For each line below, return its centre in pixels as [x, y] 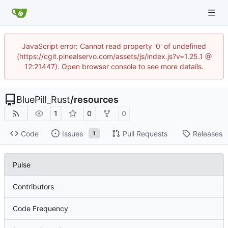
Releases [207, 133]
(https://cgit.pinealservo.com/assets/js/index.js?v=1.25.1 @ [114, 56]
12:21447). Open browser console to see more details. [114, 66]
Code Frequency [40, 209]
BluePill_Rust [43, 99]
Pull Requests [145, 133]
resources [96, 99]
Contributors [33, 187]
